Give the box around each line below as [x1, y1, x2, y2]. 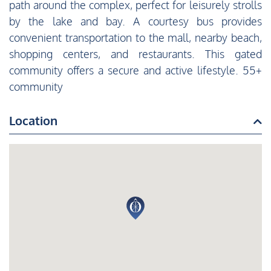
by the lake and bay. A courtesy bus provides [9, 15, 262, 28]
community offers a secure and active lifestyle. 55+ [9, 64, 262, 77]
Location [9, 113, 57, 129]
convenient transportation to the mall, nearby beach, [9, 31, 262, 45]
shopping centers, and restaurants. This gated [9, 47, 262, 61]
